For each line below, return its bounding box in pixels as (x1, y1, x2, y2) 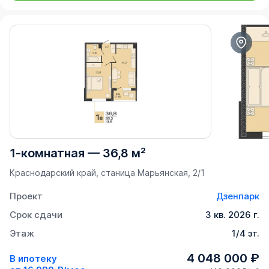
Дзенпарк (216, 190, 259, 202)
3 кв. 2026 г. (205, 209, 259, 221)
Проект (10, 190, 43, 202)
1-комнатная (10, 146, 85, 161)
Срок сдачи (10, 209, 62, 221)
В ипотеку (10, 252, 57, 264)
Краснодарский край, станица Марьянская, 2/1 (10, 168, 205, 178)
